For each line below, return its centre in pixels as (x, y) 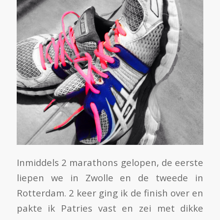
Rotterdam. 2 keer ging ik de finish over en (110, 193)
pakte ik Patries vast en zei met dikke (110, 208)
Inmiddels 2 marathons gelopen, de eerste (110, 163)
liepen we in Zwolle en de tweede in (110, 178)
